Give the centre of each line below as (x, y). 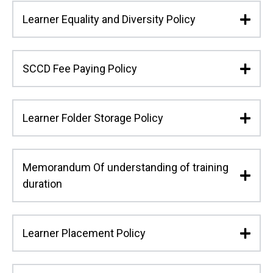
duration (42, 184)
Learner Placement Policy (84, 233)
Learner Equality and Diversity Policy (109, 19)
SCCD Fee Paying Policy (80, 69)
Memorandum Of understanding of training (126, 168)
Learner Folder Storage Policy (93, 118)
